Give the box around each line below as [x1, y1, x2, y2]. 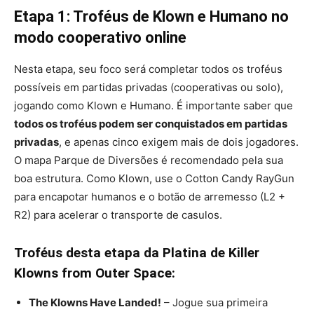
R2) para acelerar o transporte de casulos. [14, 208, 222, 222]
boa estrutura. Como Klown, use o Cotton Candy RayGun [14, 172, 294, 186]
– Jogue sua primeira [161, 296, 268, 310]
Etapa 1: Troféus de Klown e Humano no [14, 8, 289, 26]
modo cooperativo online [14, 29, 186, 47]
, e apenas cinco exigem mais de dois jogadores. [59, 135, 299, 149]
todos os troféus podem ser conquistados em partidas [14, 117, 287, 131]
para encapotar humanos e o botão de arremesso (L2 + [14, 190, 285, 204]
